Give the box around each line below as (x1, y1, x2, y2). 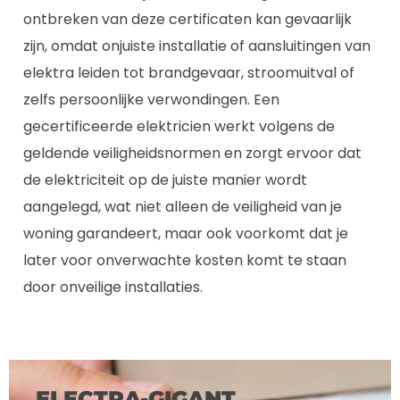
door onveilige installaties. (23, 276, 203, 297)
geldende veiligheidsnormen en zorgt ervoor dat (23, 142, 362, 163)
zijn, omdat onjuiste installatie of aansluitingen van (23, 35, 371, 56)
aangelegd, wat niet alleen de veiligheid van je (23, 196, 342, 217)
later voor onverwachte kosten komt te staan (23, 249, 346, 271)
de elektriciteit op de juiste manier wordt (23, 169, 307, 190)
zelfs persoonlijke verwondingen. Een (23, 88, 279, 110)
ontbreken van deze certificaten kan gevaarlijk (23, 8, 352, 29)
